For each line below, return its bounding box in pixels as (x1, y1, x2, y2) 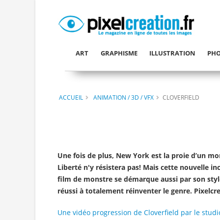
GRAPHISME (100, 49, 137, 57)
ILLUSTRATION (149, 49, 195, 57)
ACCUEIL (59, 93, 83, 101)
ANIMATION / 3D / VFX (93, 93, 154, 101)
